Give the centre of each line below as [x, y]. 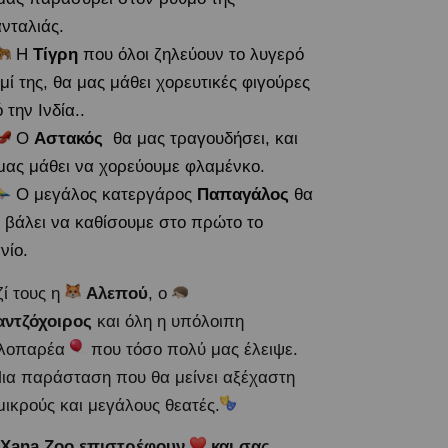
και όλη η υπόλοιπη [170, 321]
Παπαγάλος [242, 194]
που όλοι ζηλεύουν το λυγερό [190, 54]
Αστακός [68, 138]
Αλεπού [116, 293]
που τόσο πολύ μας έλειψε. [194, 349]
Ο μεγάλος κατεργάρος [103, 194]
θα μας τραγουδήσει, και [200, 138]
